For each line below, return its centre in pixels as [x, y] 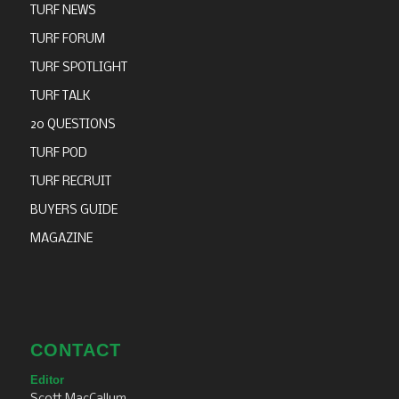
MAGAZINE [61, 240]
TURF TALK [60, 97]
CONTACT [75, 350]
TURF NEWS [63, 12]
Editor [47, 379]
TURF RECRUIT [70, 183]
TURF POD [58, 154]
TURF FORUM [67, 40]
